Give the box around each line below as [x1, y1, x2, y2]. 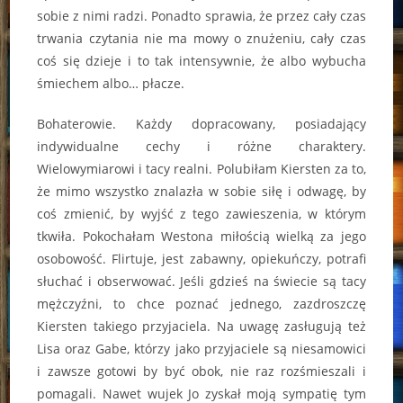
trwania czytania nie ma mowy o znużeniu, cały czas [37, 30, 366, 48]
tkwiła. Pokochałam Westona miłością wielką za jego [37, 228, 366, 246]
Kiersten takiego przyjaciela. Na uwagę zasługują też [37, 318, 366, 336]
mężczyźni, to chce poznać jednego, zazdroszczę [37, 295, 366, 313]
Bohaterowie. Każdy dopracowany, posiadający [37, 115, 366, 133]
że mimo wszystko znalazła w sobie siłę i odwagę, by [37, 183, 366, 201]
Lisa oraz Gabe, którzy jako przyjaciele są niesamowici [37, 340, 366, 358]
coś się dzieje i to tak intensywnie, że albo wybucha [37, 52, 366, 70]
